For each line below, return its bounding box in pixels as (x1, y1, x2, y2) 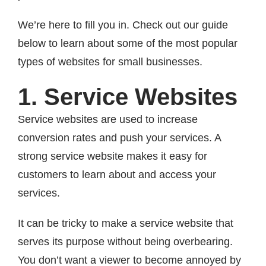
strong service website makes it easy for (18, 150, 207, 162)
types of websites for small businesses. (18, 55, 202, 68)
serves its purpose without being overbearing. (18, 235, 233, 248)
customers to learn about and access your (18, 168, 216, 180)
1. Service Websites (18, 83, 237, 110)
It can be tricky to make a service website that (18, 217, 233, 229)
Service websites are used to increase (18, 113, 198, 125)
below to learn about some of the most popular (18, 37, 237, 49)
